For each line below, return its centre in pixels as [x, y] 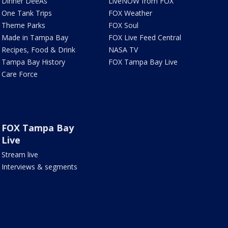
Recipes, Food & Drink [38, 50]
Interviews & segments [39, 167]
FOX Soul [124, 25]
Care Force [19, 74]
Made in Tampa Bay [35, 38]
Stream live [20, 155]
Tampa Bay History [33, 62]
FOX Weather [131, 13]
